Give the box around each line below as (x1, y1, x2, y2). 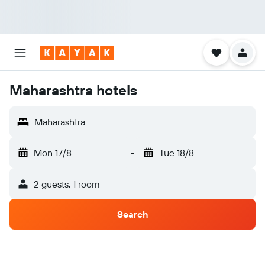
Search (117, 208, 148, 220)
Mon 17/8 (34, 147, 72, 159)
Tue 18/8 (159, 147, 194, 159)
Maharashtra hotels (9, 81, 137, 99)
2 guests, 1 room (34, 178, 100, 190)
